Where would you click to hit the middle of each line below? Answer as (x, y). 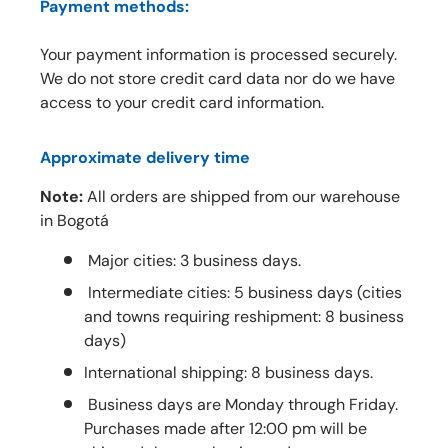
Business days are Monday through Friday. (241, 404)
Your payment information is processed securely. (218, 54)
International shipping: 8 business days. (228, 372)
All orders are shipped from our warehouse (241, 196)
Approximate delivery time (145, 157)
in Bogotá (74, 220)
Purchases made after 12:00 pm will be (225, 428)
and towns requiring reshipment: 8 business (244, 316)
